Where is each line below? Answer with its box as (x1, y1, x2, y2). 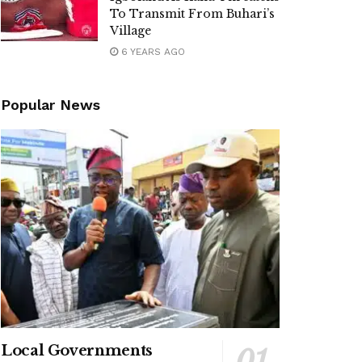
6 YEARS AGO (118, 45, 185, 57)
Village (110, 23, 151, 38)
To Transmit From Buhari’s (110, 6, 275, 21)
